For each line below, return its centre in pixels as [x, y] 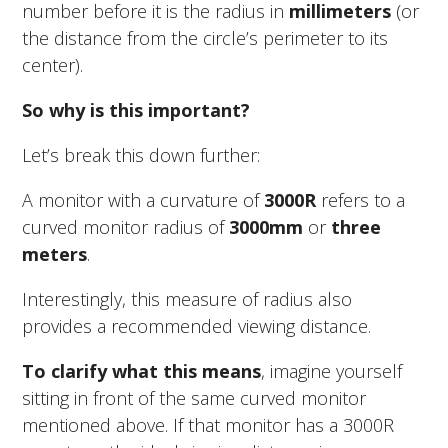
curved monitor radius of [126, 226]
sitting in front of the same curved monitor [194, 397]
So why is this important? [136, 109]
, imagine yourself [332, 370]
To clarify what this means [142, 370]
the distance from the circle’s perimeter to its [205, 37]
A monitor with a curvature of [143, 199]
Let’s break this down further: [141, 154]
